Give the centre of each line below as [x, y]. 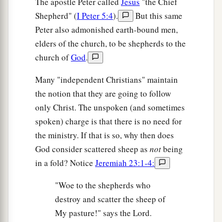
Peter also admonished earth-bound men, [107, 30]
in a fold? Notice [65, 163]
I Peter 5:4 [95, 16]
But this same [158, 16]
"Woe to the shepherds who [103, 185]
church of [53, 57]
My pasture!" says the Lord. [103, 213]
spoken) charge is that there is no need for [109, 121]
